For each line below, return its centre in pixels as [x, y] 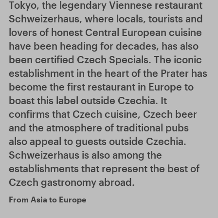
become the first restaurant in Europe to [101, 87]
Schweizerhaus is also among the [85, 155]
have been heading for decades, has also [104, 46]
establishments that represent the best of [104, 168]
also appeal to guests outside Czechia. [98, 141]
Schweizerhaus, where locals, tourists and [106, 18]
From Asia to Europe [47, 199]
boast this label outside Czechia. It [88, 100]
